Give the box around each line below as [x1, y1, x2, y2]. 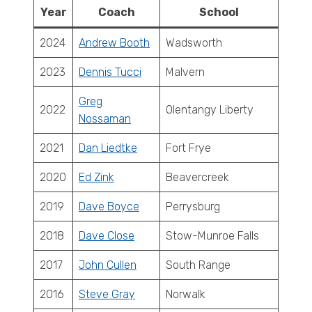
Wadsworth [166, 36, 222, 49]
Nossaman [79, 112, 131, 125]
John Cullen [79, 258, 136, 272]
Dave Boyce [79, 200, 139, 213]
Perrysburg [166, 200, 220, 213]
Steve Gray [79, 288, 135, 301]
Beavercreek [166, 171, 229, 184]
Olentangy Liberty [166, 103, 253, 116]
